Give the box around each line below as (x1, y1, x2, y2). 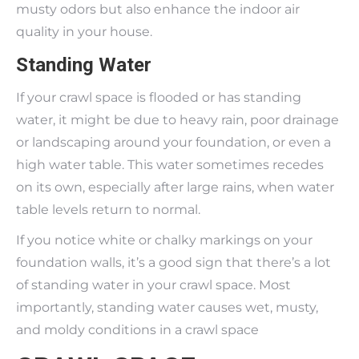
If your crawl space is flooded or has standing (16, 89, 301, 105)
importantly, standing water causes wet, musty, (16, 299, 318, 315)
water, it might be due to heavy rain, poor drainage (16, 111, 339, 127)
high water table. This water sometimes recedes (16, 156, 324, 172)
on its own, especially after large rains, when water (16, 179, 334, 195)
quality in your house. (16, 23, 152, 39)
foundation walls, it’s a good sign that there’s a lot (16, 254, 331, 270)
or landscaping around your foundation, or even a (16, 134, 331, 150)
